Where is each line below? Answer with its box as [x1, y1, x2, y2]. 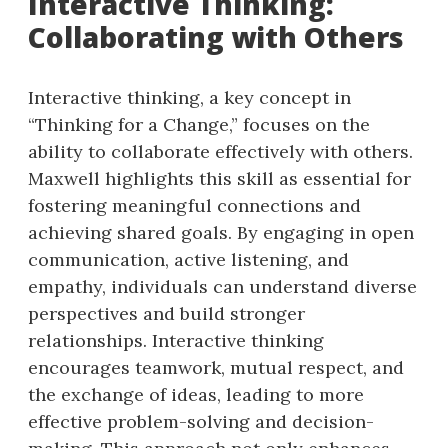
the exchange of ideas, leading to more [28, 382, 364, 406]
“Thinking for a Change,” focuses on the [28, 112, 370, 136]
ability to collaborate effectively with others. [28, 139, 413, 163]
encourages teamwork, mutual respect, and [28, 355, 404, 379]
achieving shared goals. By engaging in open [28, 220, 414, 244]
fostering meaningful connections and [28, 193, 361, 217]
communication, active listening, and [28, 247, 349, 271]
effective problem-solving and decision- [28, 409, 374, 433]
